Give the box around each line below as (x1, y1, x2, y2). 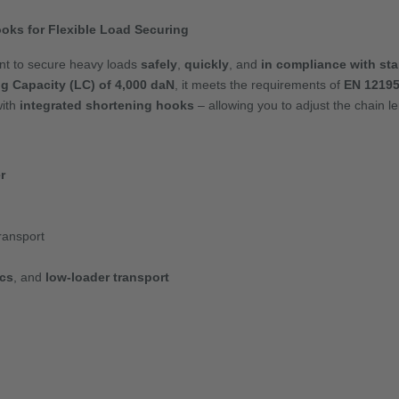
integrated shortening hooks (20, 98, 194, 113)
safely (141, 57, 177, 72)
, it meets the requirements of (175, 77, 344, 93)
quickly (184, 57, 229, 72)
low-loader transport (45, 270, 169, 285)
